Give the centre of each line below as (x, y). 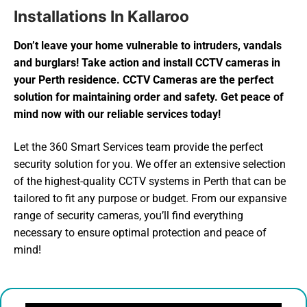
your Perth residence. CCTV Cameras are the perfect (144, 80)
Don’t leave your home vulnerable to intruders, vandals (148, 46)
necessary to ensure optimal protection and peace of (140, 232)
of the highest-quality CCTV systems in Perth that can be (150, 181)
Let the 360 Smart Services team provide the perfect (138, 147)
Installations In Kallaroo (101, 16)
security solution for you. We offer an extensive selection (150, 164)
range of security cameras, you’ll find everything (128, 215)
